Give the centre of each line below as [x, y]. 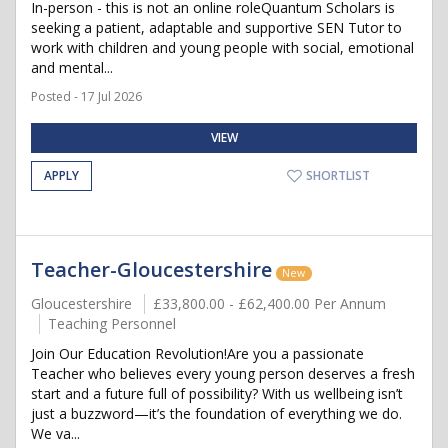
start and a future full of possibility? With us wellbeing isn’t [217, 393]
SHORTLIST [336, 175]
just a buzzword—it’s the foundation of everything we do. [216, 413]
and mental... [72, 67]
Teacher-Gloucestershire [151, 269]
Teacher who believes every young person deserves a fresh [223, 373]
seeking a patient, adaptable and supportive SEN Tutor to [216, 27]
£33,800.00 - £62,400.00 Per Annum [269, 303]
